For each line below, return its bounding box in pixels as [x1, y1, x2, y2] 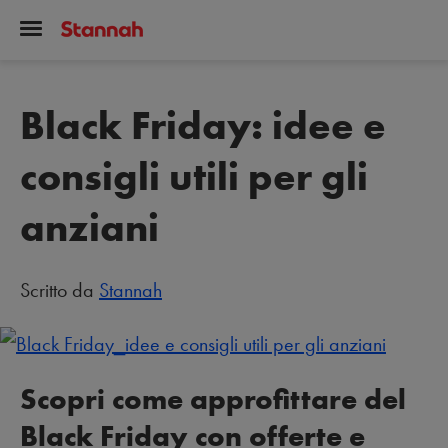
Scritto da [20, 277, 99, 303]
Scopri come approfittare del [20, 381, 406, 418]
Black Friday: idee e [20, 100, 386, 151]
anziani [20, 202, 159, 253]
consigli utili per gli [20, 151, 368, 202]
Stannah [99, 277, 162, 303]
